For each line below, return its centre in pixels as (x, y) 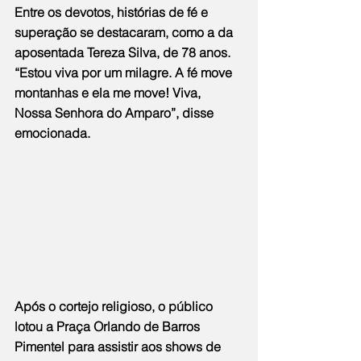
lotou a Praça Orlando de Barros (109, 326)
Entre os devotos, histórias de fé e (113, 12)
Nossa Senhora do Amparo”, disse (116, 113)
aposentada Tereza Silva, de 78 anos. (124, 53)
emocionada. (52, 133)
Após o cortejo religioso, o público (115, 306)
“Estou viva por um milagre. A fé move (125, 73)
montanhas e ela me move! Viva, (109, 93)
